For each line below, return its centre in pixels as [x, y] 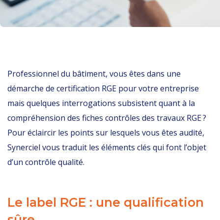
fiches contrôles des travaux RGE [142, 118]
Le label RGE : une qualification [106, 202]
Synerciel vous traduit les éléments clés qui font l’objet [107, 147]
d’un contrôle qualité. [46, 162]
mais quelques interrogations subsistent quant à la [101, 103]
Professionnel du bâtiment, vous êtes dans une [94, 74]
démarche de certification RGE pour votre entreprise [103, 88]
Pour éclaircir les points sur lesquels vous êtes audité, [106, 133]
